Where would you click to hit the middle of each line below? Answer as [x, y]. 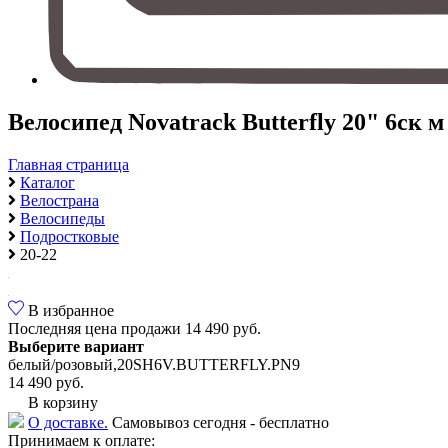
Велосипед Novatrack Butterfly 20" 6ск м [226, 121]
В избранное [69, 310]
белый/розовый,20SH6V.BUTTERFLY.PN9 [154, 364]
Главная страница [68, 164]
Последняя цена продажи [94, 328]
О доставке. [68, 422]
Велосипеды [62, 218]
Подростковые [69, 236]
